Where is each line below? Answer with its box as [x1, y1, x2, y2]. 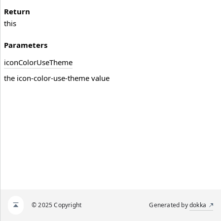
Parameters [4, 40, 47, 50]
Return [4, 6, 30, 17]
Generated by [149, 201, 189, 209]
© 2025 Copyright [32, 201, 82, 209]
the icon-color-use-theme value [4, 73, 110, 83]
